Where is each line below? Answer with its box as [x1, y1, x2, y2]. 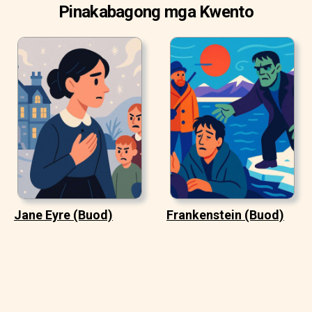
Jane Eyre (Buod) [14, 207, 113, 222]
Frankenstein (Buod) [166, 207, 284, 222]
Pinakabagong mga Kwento [58, 1, 253, 22]
